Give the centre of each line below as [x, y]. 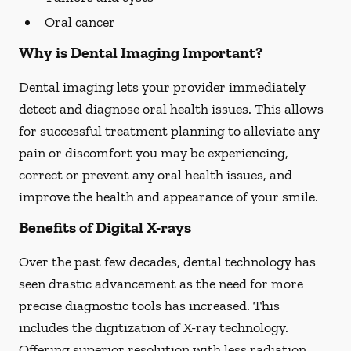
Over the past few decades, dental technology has [167, 262]
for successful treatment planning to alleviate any [169, 131]
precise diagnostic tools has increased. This [149, 306]
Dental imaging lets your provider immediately [162, 87]
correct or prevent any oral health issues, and [156, 175]
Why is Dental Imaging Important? [141, 52]
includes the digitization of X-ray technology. [154, 327]
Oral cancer [80, 22]
